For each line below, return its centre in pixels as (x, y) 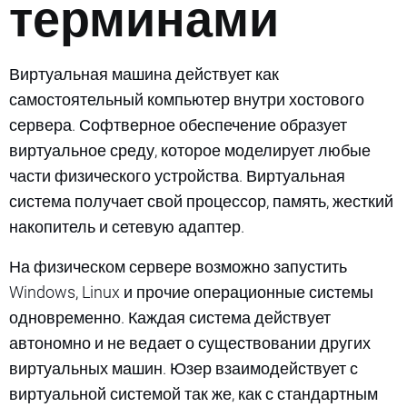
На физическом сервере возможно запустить (178, 266)
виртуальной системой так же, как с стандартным (194, 393)
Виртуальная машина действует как (144, 74)
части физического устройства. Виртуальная (177, 175)
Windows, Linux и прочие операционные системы (191, 292)
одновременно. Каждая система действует (170, 317)
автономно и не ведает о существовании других (190, 342)
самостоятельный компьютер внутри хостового (187, 99)
